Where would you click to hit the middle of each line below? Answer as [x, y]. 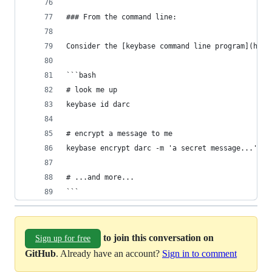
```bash [81, 75]
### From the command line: [121, 17]
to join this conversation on [158, 237]
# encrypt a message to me [119, 134]
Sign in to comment [199, 253]
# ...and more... [100, 177]
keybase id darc [98, 104]
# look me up [92, 90]
